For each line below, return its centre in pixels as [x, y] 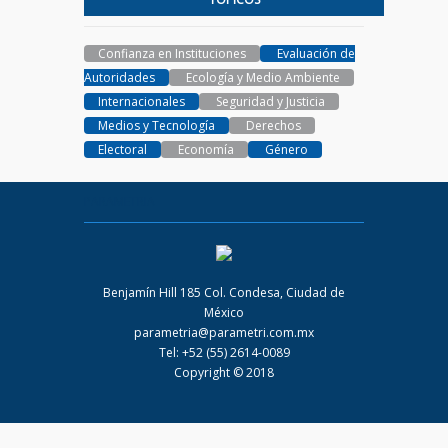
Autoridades [119, 77]
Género [285, 149]
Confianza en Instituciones [172, 53]
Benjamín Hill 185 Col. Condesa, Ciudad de [224, 292]
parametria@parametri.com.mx [224, 332]
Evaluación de [314, 53]
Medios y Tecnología [156, 125]
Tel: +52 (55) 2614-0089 [224, 352]
